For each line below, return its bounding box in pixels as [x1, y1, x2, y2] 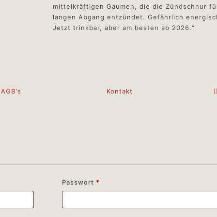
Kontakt [107, 87, 133, 95]
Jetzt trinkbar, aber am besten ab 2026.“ [53, 24, 195, 32]
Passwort [62, 178, 96, 186]
